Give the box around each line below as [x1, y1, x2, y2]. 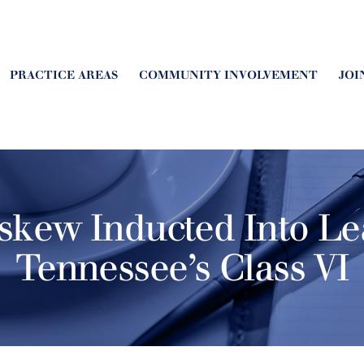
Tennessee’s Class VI [15, 245, 349, 291]
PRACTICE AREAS [10, 67, 118, 83]
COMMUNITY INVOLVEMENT [139, 67, 318, 83]
